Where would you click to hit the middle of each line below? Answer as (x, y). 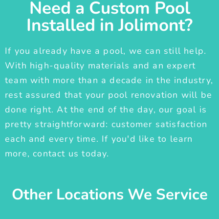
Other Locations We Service (109, 195)
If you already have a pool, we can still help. (106, 51)
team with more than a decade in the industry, (109, 80)
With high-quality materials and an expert (100, 66)
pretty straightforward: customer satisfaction (106, 124)
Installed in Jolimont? (109, 25)
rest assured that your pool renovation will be (109, 95)
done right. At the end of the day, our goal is (106, 110)
